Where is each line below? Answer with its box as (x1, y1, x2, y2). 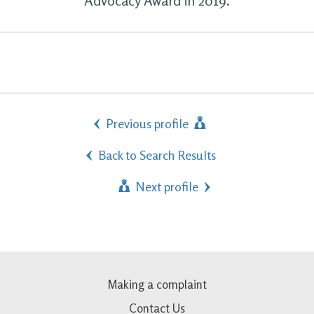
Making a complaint (107, 276, 207, 292)
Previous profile (106, 115, 191, 131)
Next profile (132, 178, 198, 194)
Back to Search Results (98, 146, 216, 163)
